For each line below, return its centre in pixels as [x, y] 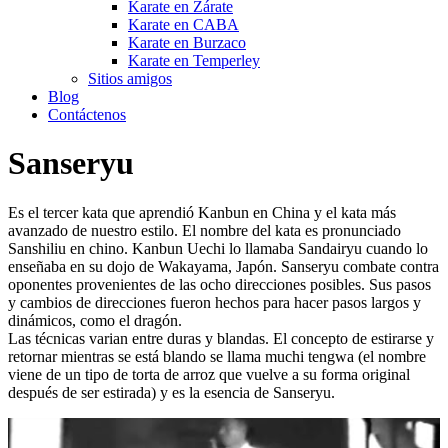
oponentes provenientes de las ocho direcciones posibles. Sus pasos [219, 284]
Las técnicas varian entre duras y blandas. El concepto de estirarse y [221, 338]
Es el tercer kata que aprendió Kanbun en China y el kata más [202, 212]
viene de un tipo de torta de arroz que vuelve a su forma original [209, 374]
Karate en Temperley [194, 60]
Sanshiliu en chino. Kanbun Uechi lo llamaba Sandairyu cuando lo [218, 248]
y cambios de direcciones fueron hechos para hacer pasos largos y [214, 302]
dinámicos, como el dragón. [95, 320]
